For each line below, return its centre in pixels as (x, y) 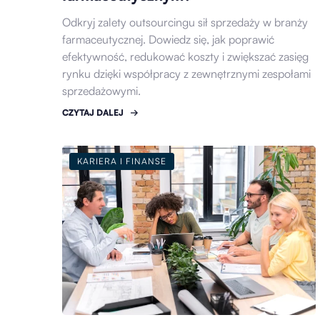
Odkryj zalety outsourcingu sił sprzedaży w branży (185, 22)
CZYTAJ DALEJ (93, 112)
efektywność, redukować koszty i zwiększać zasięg (185, 56)
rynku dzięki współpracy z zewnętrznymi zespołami (186, 73)
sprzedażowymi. (101, 90)
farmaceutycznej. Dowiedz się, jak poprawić (168, 39)
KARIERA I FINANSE (122, 161)
